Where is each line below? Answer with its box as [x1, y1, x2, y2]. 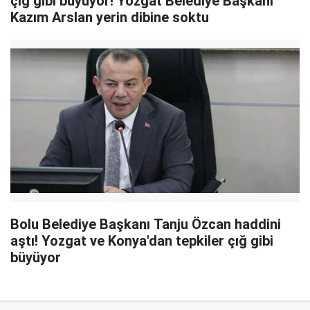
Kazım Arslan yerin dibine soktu [10, 8, 209, 26]
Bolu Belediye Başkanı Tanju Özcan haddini [10, 215, 281, 232]
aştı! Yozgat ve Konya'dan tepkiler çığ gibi [10, 232, 273, 249]
